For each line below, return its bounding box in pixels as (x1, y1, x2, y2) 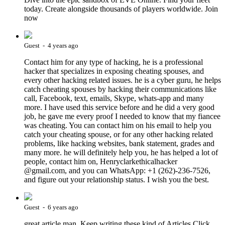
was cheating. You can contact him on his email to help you (24, 121, 211, 130)
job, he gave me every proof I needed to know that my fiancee (24, 112, 220, 121)
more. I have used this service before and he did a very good (24, 103, 214, 112)
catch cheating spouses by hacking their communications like (24, 85, 216, 94)
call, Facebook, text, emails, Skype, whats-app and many (24, 94, 204, 103)
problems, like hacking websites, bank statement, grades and (24, 139, 214, 148)
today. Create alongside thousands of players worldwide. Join (24, 5, 218, 14)
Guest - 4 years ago (24, 42, 78, 50)
